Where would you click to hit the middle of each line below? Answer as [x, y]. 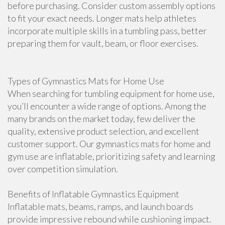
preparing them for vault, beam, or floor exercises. [103, 43]
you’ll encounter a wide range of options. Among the [107, 106]
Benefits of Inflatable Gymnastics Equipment [93, 194]
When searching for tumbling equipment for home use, [111, 93]
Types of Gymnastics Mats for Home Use [86, 81]
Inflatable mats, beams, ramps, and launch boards [100, 206]
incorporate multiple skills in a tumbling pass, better [107, 31]
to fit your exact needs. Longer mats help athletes [102, 18]
